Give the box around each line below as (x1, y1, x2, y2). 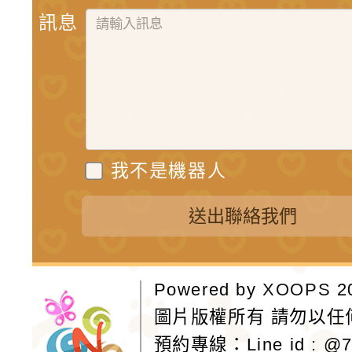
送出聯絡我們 (188, 205, 297, 226)
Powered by (153, 280, 263, 299)
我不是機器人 (110, 159, 227, 181)
